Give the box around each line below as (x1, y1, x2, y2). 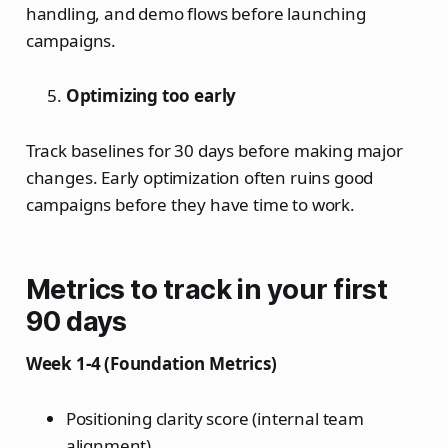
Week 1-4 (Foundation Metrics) (25, 352, 277, 376)
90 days (25, 305, 127, 339)
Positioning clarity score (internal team (65, 407, 364, 431)
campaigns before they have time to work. (25, 193, 355, 217)
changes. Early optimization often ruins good (25, 166, 374, 190)
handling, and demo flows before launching (25, 2, 366, 26)
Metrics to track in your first (25, 273, 388, 307)
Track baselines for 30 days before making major (25, 139, 403, 163)
